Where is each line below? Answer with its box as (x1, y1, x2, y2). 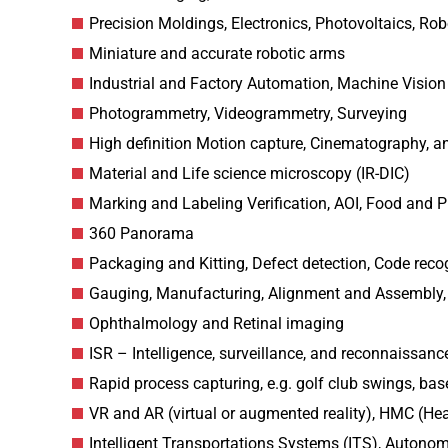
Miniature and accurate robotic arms (89, 44, 345, 63)
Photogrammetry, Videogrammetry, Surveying (89, 104, 407, 123)
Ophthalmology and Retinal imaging (89, 314, 344, 333)
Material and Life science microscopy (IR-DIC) (89, 164, 410, 183)
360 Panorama (89, 224, 194, 243)
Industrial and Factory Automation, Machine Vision (89, 74, 446, 93)
